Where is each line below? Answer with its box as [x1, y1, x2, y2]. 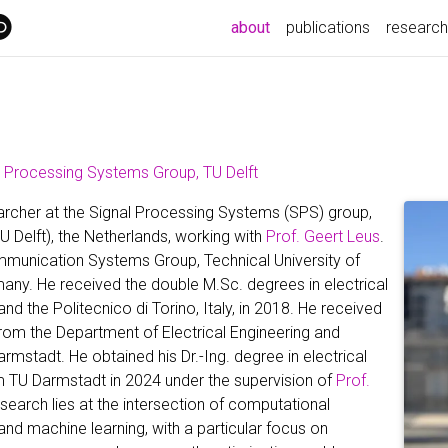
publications [286, 18, 370, 37]
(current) [269, 17, 327, 36]
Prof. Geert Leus [266, 227, 380, 246]
